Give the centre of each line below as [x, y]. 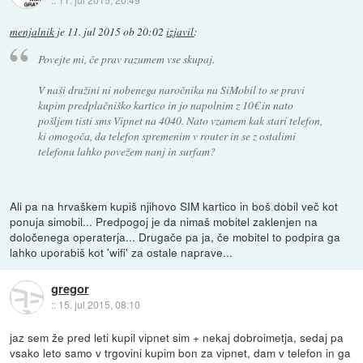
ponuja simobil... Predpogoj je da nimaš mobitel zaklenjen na [164, 221]
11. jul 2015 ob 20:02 [116, 32]
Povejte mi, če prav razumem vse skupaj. [126, 59]
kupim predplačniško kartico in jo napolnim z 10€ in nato [165, 105]
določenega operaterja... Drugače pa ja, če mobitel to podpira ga [175, 236]
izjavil [180, 32]
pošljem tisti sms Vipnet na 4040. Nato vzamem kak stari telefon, [180, 121]
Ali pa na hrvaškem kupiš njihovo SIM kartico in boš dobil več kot [174, 205]
